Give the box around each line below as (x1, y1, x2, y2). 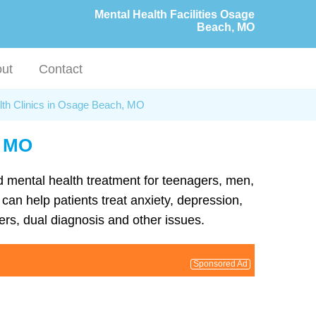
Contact (39, 62, 83, 76)
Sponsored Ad (193, 258, 248, 269)
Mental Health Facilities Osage (95, 8, 255, 20)
